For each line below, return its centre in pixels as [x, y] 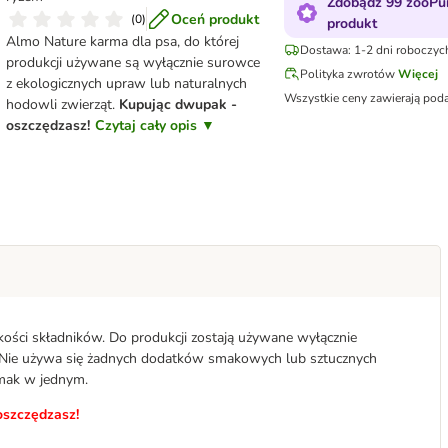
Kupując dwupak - [177, 104]
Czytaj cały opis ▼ [154, 125]
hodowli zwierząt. [62, 104]
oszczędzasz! [47, 125]
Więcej [417, 74]
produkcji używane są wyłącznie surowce [132, 62]
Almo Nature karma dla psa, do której [122, 41]
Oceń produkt [214, 19]
